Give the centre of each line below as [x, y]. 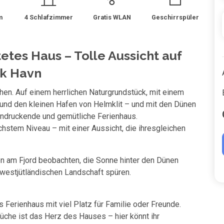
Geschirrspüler [175, 17]
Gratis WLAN [112, 17]
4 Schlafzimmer [48, 17]
